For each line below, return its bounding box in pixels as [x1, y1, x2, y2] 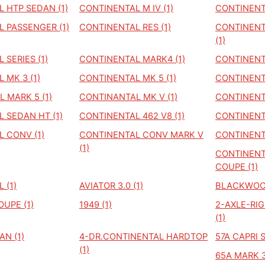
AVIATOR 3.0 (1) [79, 180, 143, 191]
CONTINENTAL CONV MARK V [79, 130, 203, 140]
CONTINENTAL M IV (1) [79, 3, 173, 14]
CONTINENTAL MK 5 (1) [79, 73, 176, 83]
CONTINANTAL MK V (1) [79, 92, 177, 102]
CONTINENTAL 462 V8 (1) [79, 111, 185, 121]
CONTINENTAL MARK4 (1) [79, 54, 185, 64]
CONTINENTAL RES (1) [79, 22, 171, 33]
